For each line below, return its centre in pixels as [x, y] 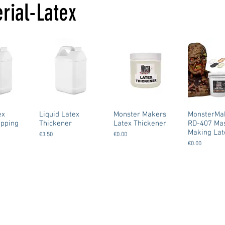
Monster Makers [140, 115]
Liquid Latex [59, 115]
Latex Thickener [140, 124]
